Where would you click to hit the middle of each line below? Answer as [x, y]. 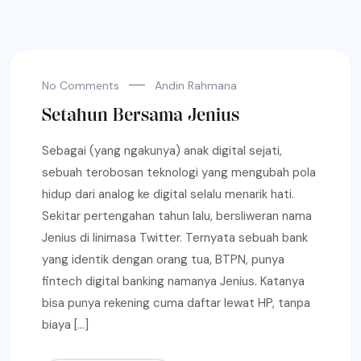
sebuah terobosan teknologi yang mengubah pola [179, 172]
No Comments [81, 85]
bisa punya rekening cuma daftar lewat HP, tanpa [176, 303]
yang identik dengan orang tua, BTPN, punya [163, 259]
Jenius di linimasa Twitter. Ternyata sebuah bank [175, 238]
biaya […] [65, 325]
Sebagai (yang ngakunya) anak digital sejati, [162, 151]
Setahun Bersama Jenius [141, 115]
